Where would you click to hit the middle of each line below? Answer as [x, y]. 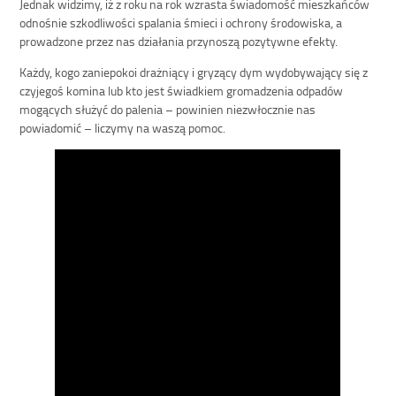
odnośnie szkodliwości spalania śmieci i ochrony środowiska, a [181, 23]
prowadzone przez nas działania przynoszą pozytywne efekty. [179, 42]
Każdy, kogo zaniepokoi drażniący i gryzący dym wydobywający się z [194, 72]
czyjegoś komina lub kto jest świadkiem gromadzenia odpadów [182, 91]
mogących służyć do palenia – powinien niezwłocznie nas [168, 110]
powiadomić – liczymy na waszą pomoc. [123, 128]
